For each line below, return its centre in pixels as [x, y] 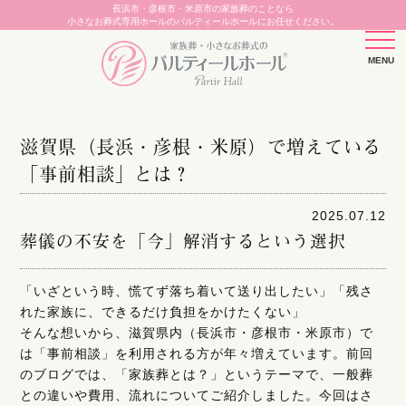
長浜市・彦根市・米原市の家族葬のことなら [203, 9]
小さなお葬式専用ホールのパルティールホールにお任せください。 [203, 21]
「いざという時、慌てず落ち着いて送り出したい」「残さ [197, 290]
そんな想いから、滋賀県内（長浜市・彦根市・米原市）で [197, 332]
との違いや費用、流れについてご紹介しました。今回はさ [197, 395]
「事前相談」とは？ [106, 174]
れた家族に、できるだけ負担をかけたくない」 [163, 311]
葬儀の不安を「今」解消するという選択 [184, 240]
